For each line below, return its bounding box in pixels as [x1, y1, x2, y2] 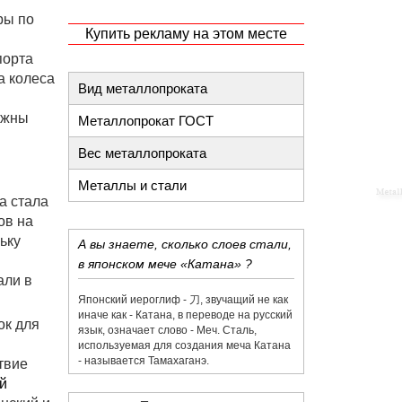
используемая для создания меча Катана [78, 339, 291, 352]
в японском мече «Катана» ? [78, 257, 252, 271]
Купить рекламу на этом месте [84, 26, 287, 41]
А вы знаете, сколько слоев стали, [78, 237, 292, 251]
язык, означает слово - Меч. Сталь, [78, 324, 257, 336]
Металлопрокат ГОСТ [78, 113, 214, 128]
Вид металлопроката [78, 81, 207, 96]
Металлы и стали [78, 178, 187, 193]
